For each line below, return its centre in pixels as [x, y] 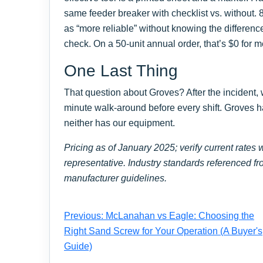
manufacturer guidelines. [115, 178]
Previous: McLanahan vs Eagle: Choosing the [159, 215]
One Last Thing [121, 70]
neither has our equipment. [119, 123]
